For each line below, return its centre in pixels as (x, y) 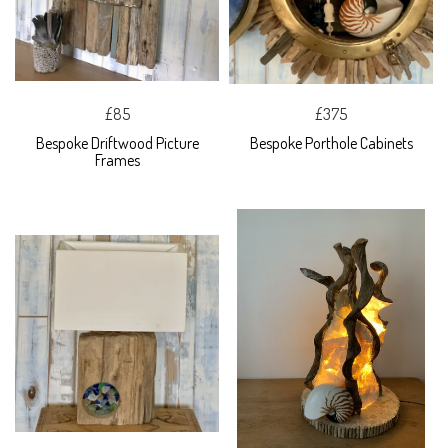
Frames (117, 160)
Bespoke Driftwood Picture (117, 143)
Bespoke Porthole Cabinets (331, 143)
